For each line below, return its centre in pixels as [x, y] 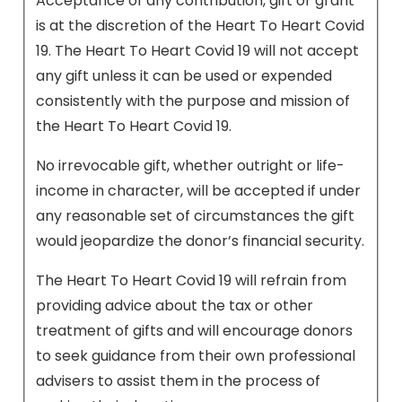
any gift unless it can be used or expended [184, 75]
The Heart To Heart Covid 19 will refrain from [191, 280]
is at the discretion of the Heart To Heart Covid [200, 25]
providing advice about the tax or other [175, 305]
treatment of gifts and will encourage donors [194, 330]
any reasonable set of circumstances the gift [195, 215]
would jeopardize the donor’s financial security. [200, 240]
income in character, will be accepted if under [198, 190]
